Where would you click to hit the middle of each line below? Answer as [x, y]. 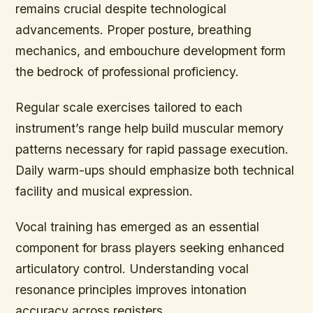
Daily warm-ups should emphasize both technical [155, 170]
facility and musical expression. [104, 191]
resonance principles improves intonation [131, 289]
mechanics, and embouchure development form [151, 50]
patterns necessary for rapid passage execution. [152, 149]
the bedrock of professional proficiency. [128, 71]
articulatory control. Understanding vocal [132, 268]
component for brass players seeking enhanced [150, 247]
